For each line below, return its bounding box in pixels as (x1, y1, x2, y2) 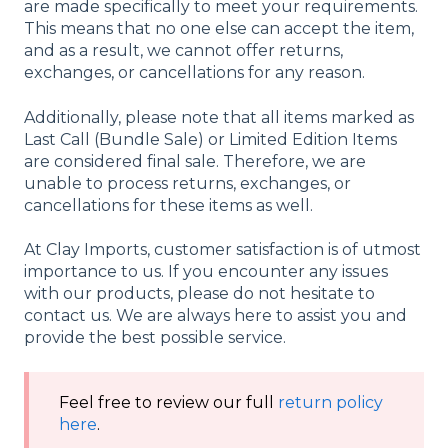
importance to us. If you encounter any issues (24, 262, 388, 282)
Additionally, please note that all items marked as (24, 107, 414, 127)
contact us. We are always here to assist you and (24, 306, 407, 326)
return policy (278, 392, 383, 412)
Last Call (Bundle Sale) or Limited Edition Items (24, 129, 397, 149)
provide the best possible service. (24, 328, 286, 348)
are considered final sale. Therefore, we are (24, 151, 366, 171)
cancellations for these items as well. (24, 195, 313, 215)
